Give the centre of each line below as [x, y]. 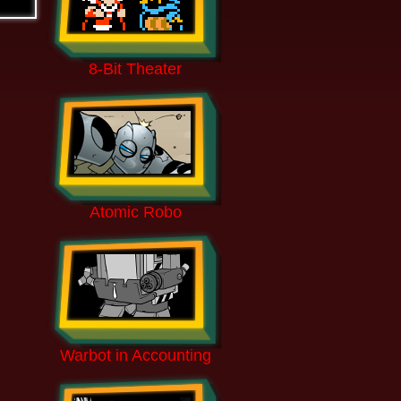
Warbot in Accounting [135, 355]
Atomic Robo [135, 212]
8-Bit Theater [135, 69]
